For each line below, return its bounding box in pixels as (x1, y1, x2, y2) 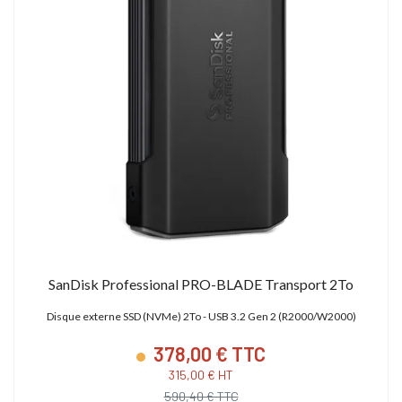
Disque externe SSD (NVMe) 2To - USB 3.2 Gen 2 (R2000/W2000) (46, 309, 356, 323)
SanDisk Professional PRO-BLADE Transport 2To (48, 275, 354, 293)
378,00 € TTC (150, 341, 266, 365)
